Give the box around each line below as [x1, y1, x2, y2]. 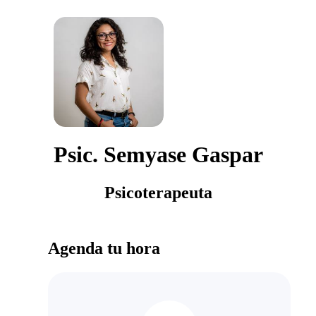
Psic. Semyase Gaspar [53, 142, 263, 168]
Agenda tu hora [48, 238, 160, 257]
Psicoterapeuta [104, 183, 212, 202]
